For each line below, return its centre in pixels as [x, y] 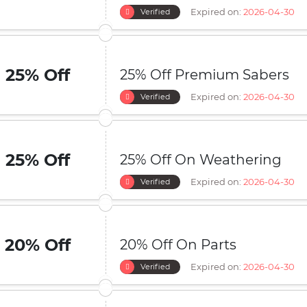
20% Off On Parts [178, 245]
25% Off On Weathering [201, 160]
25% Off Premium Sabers [205, 75]
